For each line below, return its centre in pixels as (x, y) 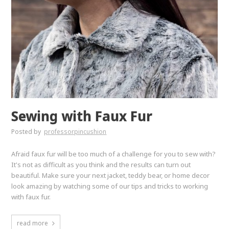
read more (33, 223)
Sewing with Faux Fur (82, 116)
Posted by (27, 131)
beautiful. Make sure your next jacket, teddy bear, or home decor (111, 175)
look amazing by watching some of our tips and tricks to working (110, 186)
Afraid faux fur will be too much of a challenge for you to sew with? (114, 154)
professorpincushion (75, 131)
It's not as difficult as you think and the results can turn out (101, 164)
